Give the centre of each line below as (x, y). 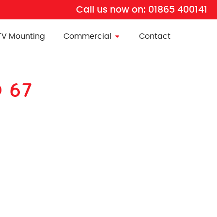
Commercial (88, 36)
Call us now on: (112, 9)
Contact (155, 36)
